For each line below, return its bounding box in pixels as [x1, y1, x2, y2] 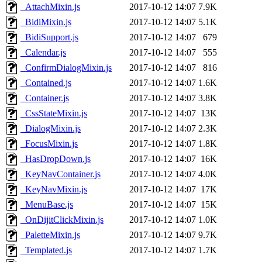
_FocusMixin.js [20, 139, 78, 149]
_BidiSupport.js [20, 32, 78, 43]
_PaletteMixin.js [20, 230, 80, 240]
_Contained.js [20, 78, 71, 88]
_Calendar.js [20, 47, 66, 58]
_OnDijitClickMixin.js [20, 215, 104, 225]
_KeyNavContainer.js [20, 169, 101, 180]
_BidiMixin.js [20, 17, 71, 27]
